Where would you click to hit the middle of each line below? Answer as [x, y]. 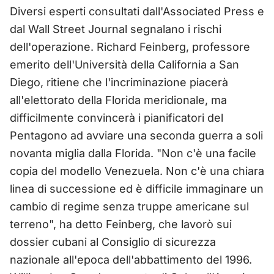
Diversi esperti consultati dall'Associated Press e [137, 11]
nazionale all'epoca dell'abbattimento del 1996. [131, 259]
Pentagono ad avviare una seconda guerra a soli [136, 135]
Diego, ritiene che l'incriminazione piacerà [119, 82]
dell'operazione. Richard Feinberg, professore [130, 46]
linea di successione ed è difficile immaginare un [137, 188]
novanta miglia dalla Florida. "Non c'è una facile [133, 153]
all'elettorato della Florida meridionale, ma [118, 100]
